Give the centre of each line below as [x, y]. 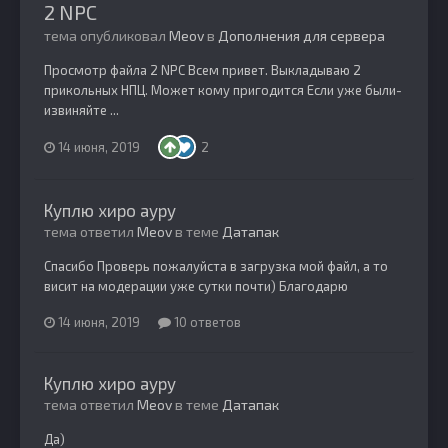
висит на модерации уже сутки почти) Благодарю [196, 286]
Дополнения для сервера [301, 36]
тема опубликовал [106, 36]
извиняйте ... [81, 110]
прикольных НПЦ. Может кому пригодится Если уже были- [223, 90]
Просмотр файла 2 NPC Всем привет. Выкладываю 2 [202, 70]
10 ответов [206, 322]
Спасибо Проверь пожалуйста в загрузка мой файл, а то [216, 266]
